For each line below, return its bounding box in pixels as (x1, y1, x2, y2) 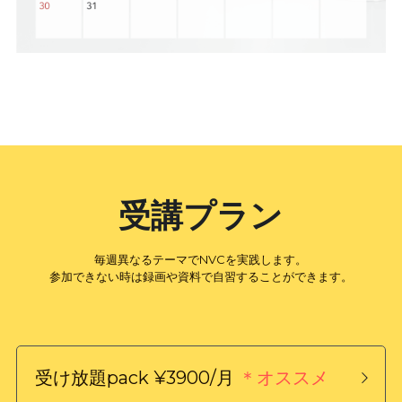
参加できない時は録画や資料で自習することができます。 (48, 268, 353, 284)
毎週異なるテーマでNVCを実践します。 (94, 251, 308, 267)
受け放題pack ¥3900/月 (34, 366, 239, 389)
